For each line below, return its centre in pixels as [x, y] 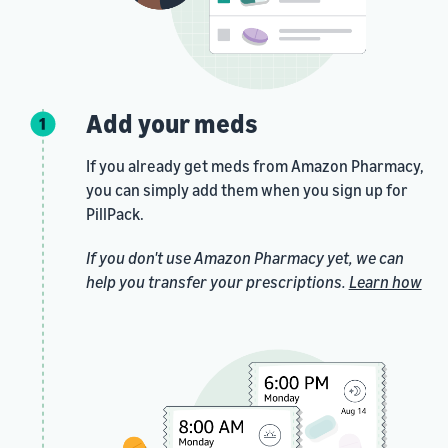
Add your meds [171, 123]
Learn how [385, 282]
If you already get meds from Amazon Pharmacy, [254, 166]
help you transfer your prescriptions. [217, 282]
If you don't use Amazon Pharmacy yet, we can [244, 258]
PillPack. [114, 214]
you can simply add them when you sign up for [246, 190]
